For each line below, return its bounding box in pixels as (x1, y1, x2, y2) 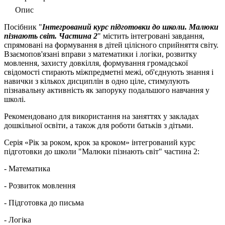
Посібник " (4, 22, 42, 31)
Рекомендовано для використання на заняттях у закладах (4, 111, 199, 121)
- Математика (4, 164, 50, 173)
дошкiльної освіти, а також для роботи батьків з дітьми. (4, 121, 193, 130)
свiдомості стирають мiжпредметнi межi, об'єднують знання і (4, 67, 213, 76)
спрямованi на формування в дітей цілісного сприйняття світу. (4, 40, 218, 49)
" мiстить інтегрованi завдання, (97, 31, 204, 40)
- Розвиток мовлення (4, 181, 75, 190)
